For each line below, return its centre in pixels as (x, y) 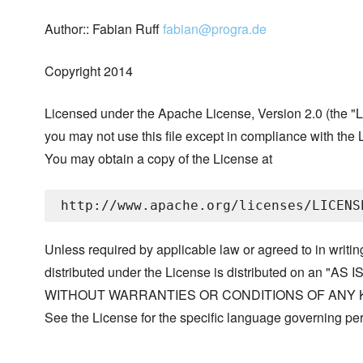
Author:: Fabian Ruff (104, 29)
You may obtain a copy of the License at (158, 159)
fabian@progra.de (215, 29)
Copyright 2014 (89, 71)
